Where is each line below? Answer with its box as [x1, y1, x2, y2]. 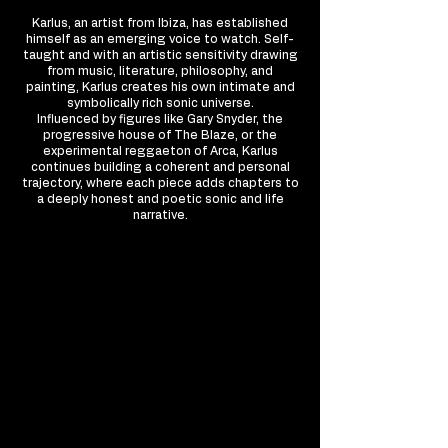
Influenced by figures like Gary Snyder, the [37, 113, 283, 125]
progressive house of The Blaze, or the [43, 129, 277, 141]
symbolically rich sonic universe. [66, 97, 254, 109]
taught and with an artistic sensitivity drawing [22, 49, 298, 61]
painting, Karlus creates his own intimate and [25, 81, 295, 93]
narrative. [132, 209, 188, 221]
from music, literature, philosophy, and [47, 65, 273, 77]
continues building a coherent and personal [30, 161, 290, 173]
